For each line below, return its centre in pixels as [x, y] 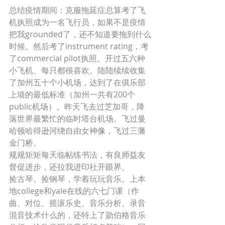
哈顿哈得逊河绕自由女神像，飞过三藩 [77, 131]
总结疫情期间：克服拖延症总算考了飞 [77, 10]
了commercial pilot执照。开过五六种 [77, 58]
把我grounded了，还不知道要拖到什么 [80, 34]
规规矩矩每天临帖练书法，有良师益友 [77, 155]
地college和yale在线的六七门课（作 [74, 191]
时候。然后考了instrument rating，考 [79, 46]
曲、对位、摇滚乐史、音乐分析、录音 [77, 203]
